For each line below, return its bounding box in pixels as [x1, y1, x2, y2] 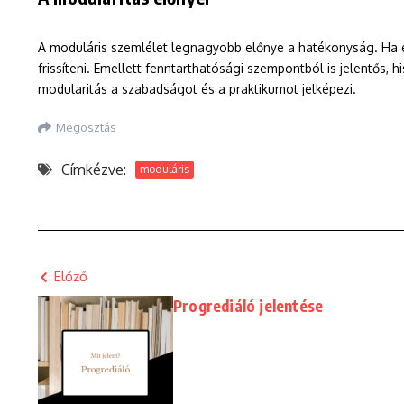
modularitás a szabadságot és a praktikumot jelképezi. [38, 81, 356, 96]
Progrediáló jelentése [173, 296, 324, 316]
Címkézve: [61, 161, 126, 179]
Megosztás [56, 119, 116, 134]
